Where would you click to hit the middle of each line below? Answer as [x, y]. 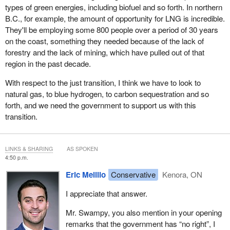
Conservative [133, 174]
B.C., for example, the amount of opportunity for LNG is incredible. [115, 18]
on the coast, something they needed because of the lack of [104, 41]
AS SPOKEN [82, 148]
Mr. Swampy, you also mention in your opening [143, 213]
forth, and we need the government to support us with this [100, 105]
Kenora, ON [181, 174]
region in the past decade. [48, 63]
